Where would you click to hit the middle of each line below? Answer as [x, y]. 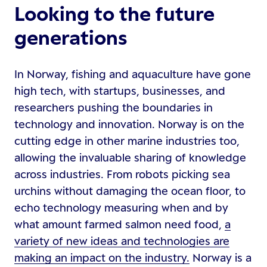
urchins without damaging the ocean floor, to [130, 190]
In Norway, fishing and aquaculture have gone [133, 74]
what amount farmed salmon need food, [119, 224]
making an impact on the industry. [102, 257]
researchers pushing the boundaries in [114, 107]
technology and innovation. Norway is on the [129, 124]
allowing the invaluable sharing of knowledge [130, 157]
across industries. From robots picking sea [122, 174]
